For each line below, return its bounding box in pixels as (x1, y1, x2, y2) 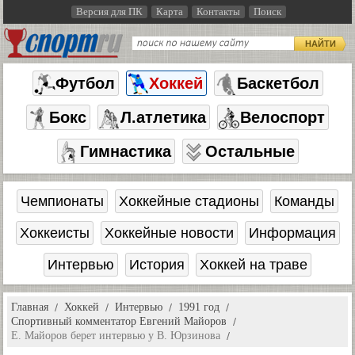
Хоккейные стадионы (119, 193, 259, 209)
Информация (248, 225, 336, 241)
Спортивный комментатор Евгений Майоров (11, 315, 227, 327)
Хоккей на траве (200, 257, 307, 273)
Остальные (204, 143, 295, 160)
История (129, 257, 185, 273)
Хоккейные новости (104, 225, 234, 241)
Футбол (55, 74, 115, 92)
